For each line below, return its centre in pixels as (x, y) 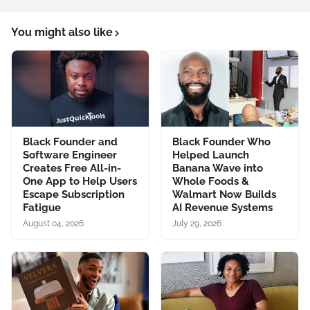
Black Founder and (70, 142)
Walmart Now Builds (224, 195)
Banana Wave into (218, 168)
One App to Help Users (80, 182)
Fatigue (42, 208)
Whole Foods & (211, 182)
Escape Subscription (74, 195)
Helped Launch (211, 155)
